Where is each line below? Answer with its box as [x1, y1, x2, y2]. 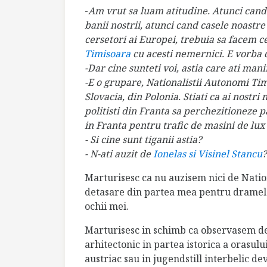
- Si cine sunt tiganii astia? [85, 133, 202, 147]
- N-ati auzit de [85, 147, 153, 161]
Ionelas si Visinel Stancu [153, 147, 262, 161]
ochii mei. [85, 200, 129, 213]
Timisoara [85, 47, 131, 61]
